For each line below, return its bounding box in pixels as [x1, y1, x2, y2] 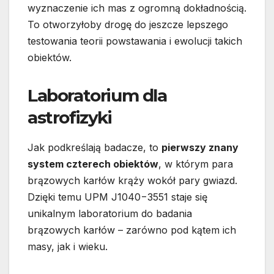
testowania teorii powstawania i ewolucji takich [28, 35, 242, 48]
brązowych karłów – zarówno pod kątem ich [28, 224, 236, 236]
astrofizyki [28, 107, 112, 128]
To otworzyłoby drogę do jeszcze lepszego [28, 18, 228, 31]
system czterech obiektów [28, 158, 158, 170]
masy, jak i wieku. [28, 240, 108, 253]
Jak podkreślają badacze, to [28, 141, 161, 154]
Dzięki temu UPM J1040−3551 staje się [28, 191, 207, 203]
